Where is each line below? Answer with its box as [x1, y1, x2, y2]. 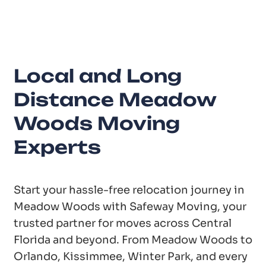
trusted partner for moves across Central [14, 217, 232, 230]
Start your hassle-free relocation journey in [14, 183, 245, 197]
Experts [14, 136, 101, 159]
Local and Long [14, 65, 182, 87]
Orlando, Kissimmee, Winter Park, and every [14, 250, 248, 264]
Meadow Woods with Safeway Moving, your [14, 200, 246, 214]
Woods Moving [14, 112, 180, 135]
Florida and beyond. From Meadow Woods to [14, 233, 252, 247]
